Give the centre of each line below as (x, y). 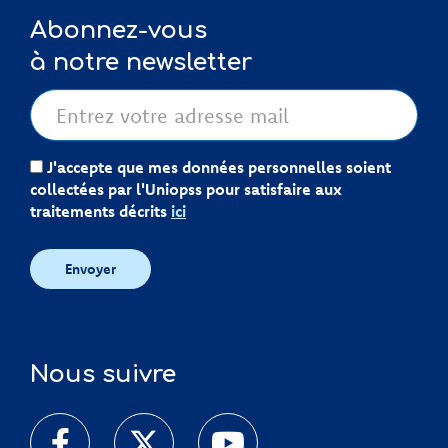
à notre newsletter (141, 62)
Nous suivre (103, 374)
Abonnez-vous (118, 30)
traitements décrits (100, 211)
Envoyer (90, 269)
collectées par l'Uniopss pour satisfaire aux (186, 189)
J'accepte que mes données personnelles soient (217, 167)
